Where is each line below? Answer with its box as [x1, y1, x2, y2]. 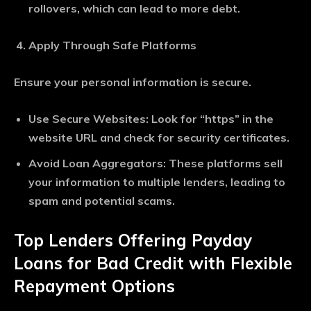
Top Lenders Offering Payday [14, 230, 252, 251]
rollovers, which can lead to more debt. [28, 1, 240, 16]
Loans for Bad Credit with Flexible [14, 253, 292, 274]
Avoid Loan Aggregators [28, 156, 163, 171]
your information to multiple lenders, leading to [28, 175, 285, 190]
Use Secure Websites [28, 112, 146, 126]
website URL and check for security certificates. [28, 131, 289, 145]
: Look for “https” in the [146, 112, 274, 126]
